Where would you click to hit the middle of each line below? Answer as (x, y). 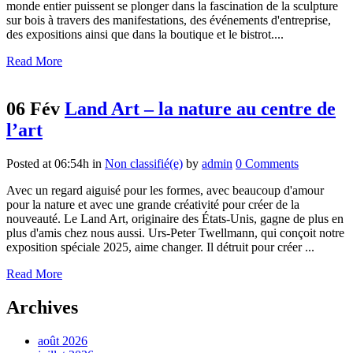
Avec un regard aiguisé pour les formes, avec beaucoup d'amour (165, 191)
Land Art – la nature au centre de (200, 109)
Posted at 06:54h (48, 164)
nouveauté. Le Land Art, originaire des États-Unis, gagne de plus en (175, 219)
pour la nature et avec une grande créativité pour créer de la (153, 205)
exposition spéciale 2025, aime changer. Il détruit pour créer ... (160, 247)
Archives (42, 307)
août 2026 (63, 340)
